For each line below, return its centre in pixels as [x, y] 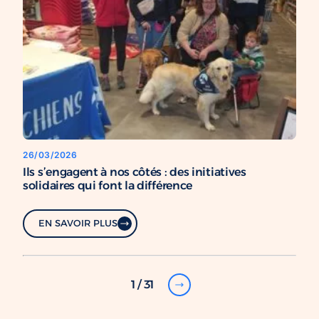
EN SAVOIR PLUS [78, 223]
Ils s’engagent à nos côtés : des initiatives [135, 171]
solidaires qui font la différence [108, 185]
